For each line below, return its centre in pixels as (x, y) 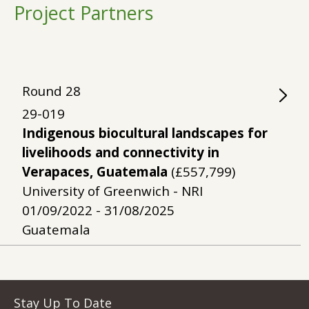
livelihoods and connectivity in (121, 152)
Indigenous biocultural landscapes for (145, 133)
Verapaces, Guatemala (95, 172)
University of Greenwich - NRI (112, 191)
